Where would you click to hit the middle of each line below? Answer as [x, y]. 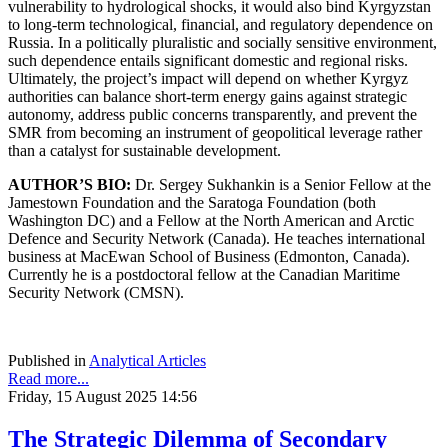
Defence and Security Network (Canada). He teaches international [216, 238]
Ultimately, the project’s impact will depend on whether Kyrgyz [208, 78]
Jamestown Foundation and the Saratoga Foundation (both [192, 202]
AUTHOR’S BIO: [69, 184]
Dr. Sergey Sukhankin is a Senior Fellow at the [281, 184]
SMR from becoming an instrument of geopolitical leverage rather [215, 132]
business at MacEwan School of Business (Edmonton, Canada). [209, 256]
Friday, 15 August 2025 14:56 [102, 396]
